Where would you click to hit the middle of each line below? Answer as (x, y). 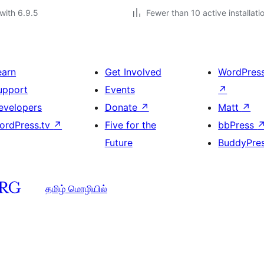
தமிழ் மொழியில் (76, 188)
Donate (122, 107)
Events (120, 90)
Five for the (130, 125)
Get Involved (133, 72)
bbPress (238, 125)
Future (118, 143)
